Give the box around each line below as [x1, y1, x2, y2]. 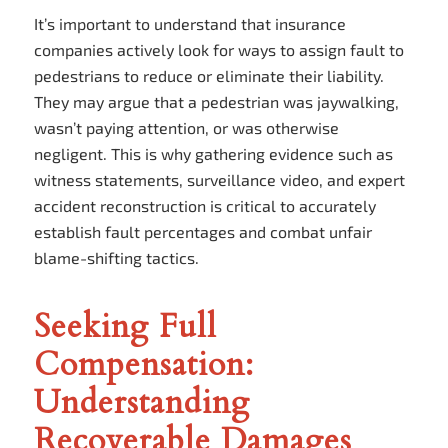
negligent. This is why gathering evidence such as [33, 144, 393, 164]
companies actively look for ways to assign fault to [33, 40, 404, 60]
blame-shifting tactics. [33, 248, 199, 268]
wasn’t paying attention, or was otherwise [33, 118, 339, 138]
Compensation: [33, 342, 254, 387]
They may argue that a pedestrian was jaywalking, [33, 92, 399, 112]
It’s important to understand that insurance [33, 14, 346, 34]
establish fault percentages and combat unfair [33, 222, 372, 242]
